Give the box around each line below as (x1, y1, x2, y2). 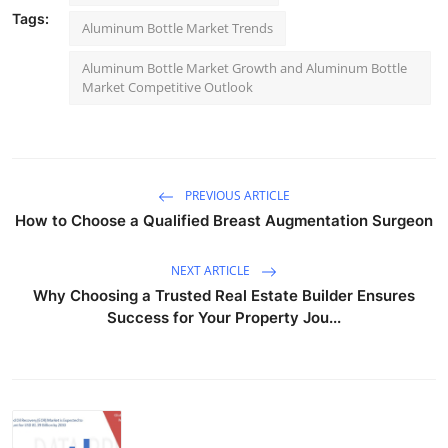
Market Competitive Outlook (82, 78, 253, 96)
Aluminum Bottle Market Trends (82, 19, 273, 37)
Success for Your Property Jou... (107, 308, 341, 327)
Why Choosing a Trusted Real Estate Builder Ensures (33, 286, 415, 305)
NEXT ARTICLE (171, 262, 253, 280)
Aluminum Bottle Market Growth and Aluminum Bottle (82, 59, 407, 77)
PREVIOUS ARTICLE (182, 187, 290, 205)
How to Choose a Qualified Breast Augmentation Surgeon (15, 211, 433, 230)
